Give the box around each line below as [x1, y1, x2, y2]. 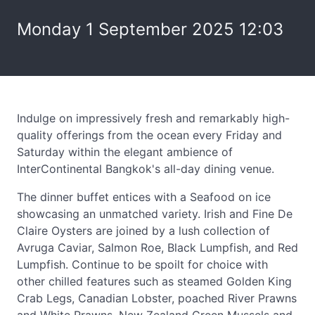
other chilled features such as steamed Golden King [17, 274, 292, 288]
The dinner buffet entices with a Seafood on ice [17, 190, 271, 204]
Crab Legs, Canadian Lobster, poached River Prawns [17, 291, 297, 305]
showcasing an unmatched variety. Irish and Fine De [17, 207, 292, 221]
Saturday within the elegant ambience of [17, 145, 233, 159]
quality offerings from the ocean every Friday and [17, 128, 282, 142]
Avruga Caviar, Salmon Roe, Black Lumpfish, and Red [17, 240, 298, 255]
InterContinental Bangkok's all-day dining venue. [17, 162, 274, 176]
